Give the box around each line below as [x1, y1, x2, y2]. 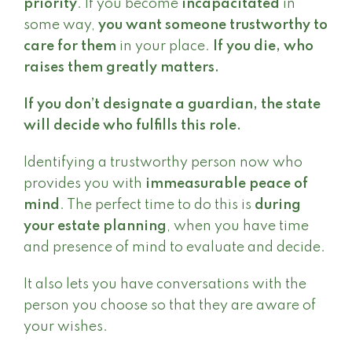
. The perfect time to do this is [60, 198, 255, 212]
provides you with [24, 177, 145, 191]
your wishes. [24, 320, 108, 334]
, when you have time [167, 219, 309, 233]
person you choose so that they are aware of [24, 299, 316, 313]
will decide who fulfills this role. [24, 119, 241, 133]
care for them [24, 39, 119, 53]
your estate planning [24, 219, 167, 233]
